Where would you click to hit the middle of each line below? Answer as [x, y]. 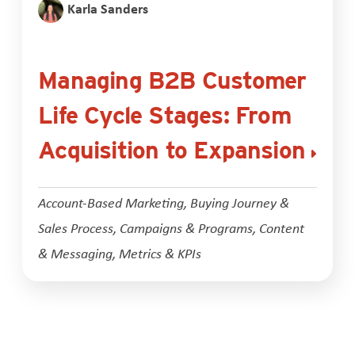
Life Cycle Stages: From [164, 115]
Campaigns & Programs [187, 227]
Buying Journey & [240, 202]
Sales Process [76, 227]
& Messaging [76, 252]
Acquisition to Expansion [172, 149]
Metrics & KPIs [160, 252]
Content [282, 227]
